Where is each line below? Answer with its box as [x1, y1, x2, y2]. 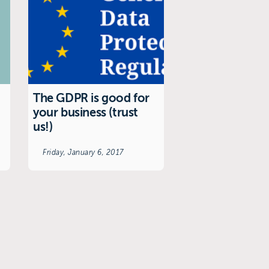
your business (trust [33, 105, 139, 119]
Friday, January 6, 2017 [43, 148, 124, 157]
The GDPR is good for [33, 91, 150, 105]
